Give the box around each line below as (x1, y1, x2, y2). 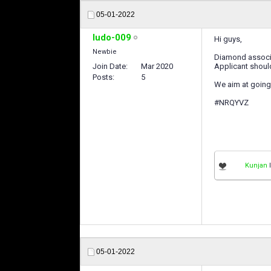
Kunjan (245, 162, 267, 169)
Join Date (93, 62, 126, 71)
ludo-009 (93, 32, 131, 43)
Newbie (93, 48, 117, 56)
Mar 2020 (141, 62, 173, 71)
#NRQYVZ (214, 98, 249, 107)
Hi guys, (214, 34, 242, 44)
